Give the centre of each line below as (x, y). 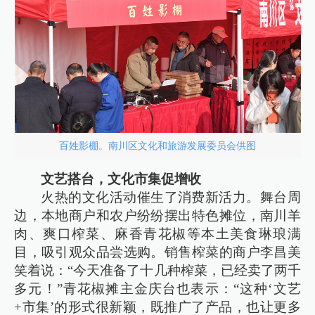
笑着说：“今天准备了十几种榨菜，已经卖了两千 (157, 271)
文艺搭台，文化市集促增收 (121, 179)
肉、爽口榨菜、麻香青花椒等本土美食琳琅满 (157, 234)
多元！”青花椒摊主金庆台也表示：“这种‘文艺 (157, 289)
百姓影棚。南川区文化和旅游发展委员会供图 (157, 145)
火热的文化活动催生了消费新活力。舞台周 (171, 198)
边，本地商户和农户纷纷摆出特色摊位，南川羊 (157, 216)
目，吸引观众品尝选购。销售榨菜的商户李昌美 (157, 252)
